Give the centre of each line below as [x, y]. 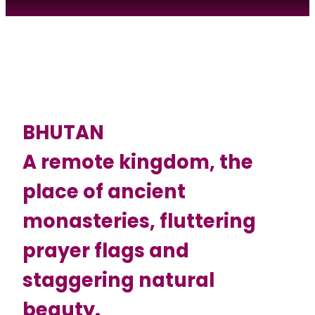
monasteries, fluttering [139, 221]
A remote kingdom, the [138, 162]
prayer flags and [106, 250]
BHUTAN [63, 132]
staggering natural [118, 280]
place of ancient [104, 191]
